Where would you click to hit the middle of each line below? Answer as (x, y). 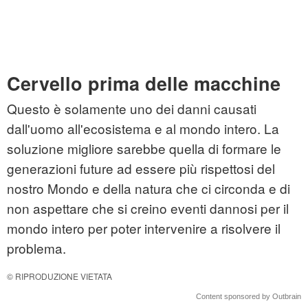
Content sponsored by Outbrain (249, 297)
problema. (36, 248)
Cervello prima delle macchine (144, 84)
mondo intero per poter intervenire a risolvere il (144, 228)
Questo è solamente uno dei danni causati (132, 109)
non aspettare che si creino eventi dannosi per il (148, 208)
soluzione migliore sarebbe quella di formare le (144, 148)
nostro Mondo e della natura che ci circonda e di (148, 188)
